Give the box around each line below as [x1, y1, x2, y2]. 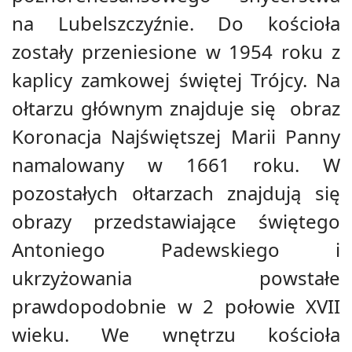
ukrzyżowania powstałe [12, 264, 340, 291]
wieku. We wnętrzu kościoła [12, 321, 340, 347]
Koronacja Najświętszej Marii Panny [12, 123, 340, 149]
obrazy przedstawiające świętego [12, 207, 340, 234]
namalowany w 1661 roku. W [12, 151, 340, 178]
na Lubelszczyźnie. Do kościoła [12, 9, 340, 36]
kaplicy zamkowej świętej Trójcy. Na [12, 66, 340, 93]
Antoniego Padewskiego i [12, 236, 340, 262]
